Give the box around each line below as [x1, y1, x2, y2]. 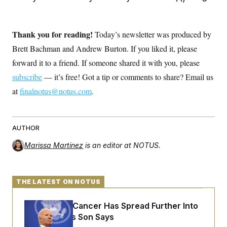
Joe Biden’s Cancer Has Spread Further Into [24, 201, 198, 211]
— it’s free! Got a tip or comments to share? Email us [42, 71, 213, 82]
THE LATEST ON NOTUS [16, 178, 101, 185]
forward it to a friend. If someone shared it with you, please [12, 57, 200, 68]
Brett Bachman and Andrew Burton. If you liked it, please [12, 43, 197, 54]
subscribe [12, 71, 42, 82]
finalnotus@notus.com [20, 86, 92, 96]
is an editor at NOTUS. [85, 141, 161, 149]
